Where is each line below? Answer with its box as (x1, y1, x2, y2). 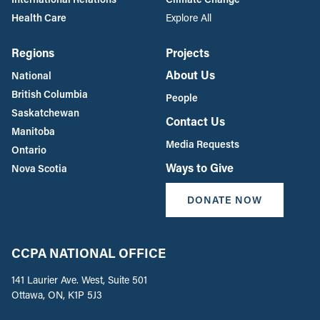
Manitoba (11, 124, 55, 138)
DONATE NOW (187, 192, 262, 206)
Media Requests (166, 136, 239, 151)
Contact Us (166, 113, 225, 129)
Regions (11, 44, 54, 60)
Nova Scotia (11, 161, 67, 175)
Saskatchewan (11, 105, 79, 119)
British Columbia (11, 86, 88, 101)
